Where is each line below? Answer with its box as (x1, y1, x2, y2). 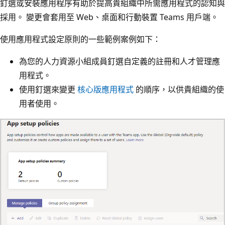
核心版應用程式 (77, 84, 134, 95)
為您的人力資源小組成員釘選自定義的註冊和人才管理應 (19, 56, 220, 67)
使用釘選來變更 (19, 84, 77, 95)
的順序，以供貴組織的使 (134, 84, 224, 95)
